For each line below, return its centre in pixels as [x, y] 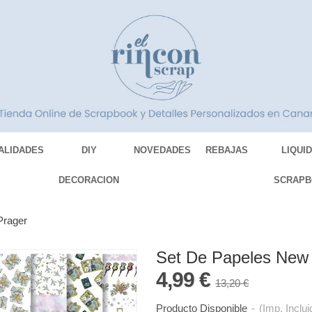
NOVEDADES [163, 150]
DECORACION [89, 180]
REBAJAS [227, 150]
